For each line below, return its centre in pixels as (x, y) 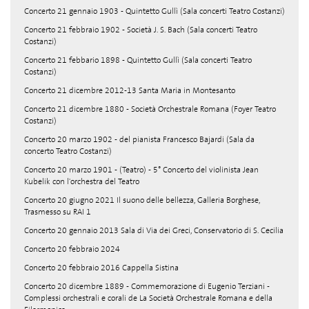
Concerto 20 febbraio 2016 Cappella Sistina (101, 268)
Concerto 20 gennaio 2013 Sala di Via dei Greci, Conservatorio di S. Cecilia (154, 230)
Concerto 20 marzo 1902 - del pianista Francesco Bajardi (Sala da (139, 139)
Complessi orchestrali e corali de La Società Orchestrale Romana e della (148, 298)
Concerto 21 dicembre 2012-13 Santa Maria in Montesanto (130, 90)
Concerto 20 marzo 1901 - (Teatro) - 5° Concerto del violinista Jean (141, 170)
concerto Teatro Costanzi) (68, 151)
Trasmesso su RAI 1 (58, 212)
